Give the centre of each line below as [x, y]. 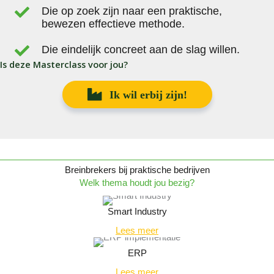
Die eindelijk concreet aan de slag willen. [141, 50]
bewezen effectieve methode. [113, 24]
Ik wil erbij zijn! [148, 94]
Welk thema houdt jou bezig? [137, 183]
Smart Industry [137, 211]
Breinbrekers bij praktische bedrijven [137, 170]
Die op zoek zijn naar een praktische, [132, 11]
